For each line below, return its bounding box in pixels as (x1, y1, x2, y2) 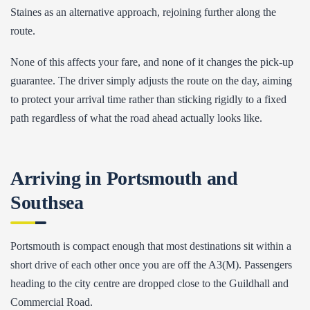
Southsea (10, 192, 84, 213)
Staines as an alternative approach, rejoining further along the (10, 6, 276, 18)
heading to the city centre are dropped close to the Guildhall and (10, 277, 289, 289)
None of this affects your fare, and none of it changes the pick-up (10, 56, 293, 68)
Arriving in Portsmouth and (10, 167, 238, 189)
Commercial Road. (10, 296, 93, 308)
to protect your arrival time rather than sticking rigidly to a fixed (10, 93, 286, 105)
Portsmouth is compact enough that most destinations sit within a (10, 240, 291, 252)
